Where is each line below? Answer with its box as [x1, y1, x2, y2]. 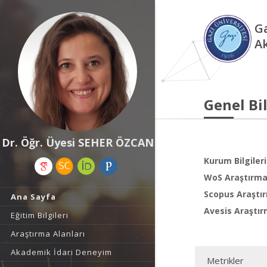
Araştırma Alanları [11, 228, 85, 239]
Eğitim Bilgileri [11, 210, 69, 221]
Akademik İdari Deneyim [11, 247, 112, 257]
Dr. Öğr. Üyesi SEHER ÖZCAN [1, 135, 154, 150]
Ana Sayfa [11, 191, 56, 202]
